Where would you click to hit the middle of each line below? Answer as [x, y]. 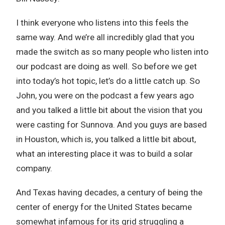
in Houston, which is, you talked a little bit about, [106, 139]
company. [34, 168]
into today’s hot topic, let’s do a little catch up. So [108, 81]
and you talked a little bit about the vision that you [109, 110]
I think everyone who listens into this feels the [102, 23]
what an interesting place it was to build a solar [104, 154]
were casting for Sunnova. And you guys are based [111, 125]
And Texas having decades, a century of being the [109, 192]
